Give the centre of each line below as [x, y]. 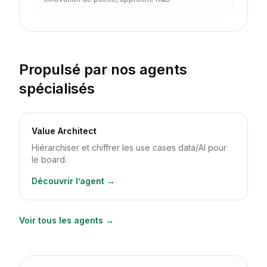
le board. [49, 159]
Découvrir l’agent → [73, 181]
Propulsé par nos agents [103, 69]
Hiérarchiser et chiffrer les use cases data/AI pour [129, 148]
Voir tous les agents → [66, 220]
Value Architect [64, 131]
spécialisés [57, 89]
